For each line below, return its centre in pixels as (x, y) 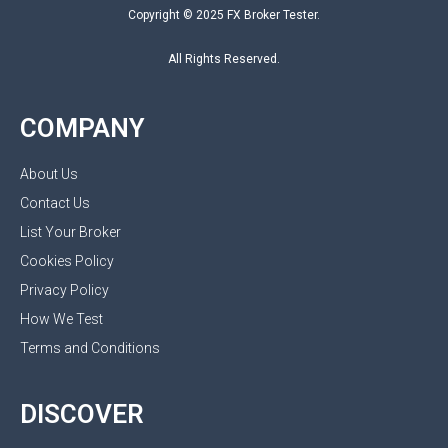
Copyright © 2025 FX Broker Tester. (224, 14)
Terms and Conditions (90, 347)
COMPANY (82, 127)
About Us (49, 173)
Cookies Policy (67, 260)
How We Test (61, 318)
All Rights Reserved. (224, 58)
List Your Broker (70, 231)
